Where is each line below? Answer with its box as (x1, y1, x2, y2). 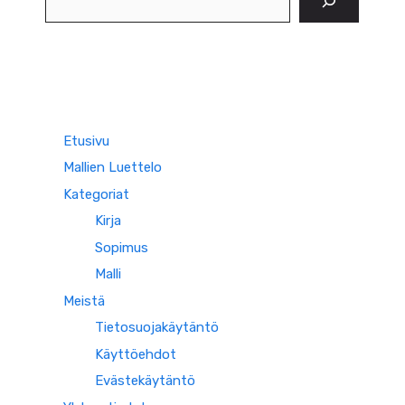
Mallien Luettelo (63, 159, 162, 175)
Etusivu (63, 132, 109, 149)
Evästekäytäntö (95, 372, 195, 389)
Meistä (63, 292, 105, 309)
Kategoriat (63, 185, 129, 202)
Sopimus (95, 239, 148, 256)
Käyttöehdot (95, 345, 176, 363)
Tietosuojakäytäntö (95, 319, 219, 335)
